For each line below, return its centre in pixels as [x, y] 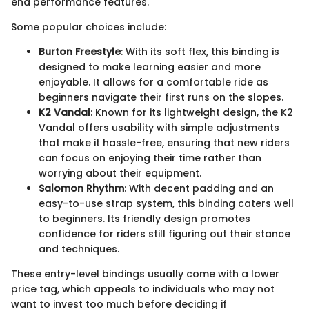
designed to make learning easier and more [150, 67]
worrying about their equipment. [120, 173]
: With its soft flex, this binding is [200, 51]
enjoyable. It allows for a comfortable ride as [153, 82]
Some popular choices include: [89, 27]
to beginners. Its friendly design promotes [144, 218]
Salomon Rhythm [81, 188]
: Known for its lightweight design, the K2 [192, 112]
